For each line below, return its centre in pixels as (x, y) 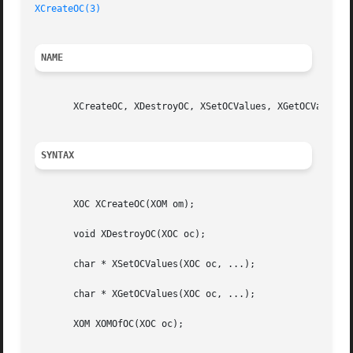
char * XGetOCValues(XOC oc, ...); (145, 294)
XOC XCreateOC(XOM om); (115, 204)
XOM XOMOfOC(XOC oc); (110, 324)
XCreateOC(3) (68, 9)
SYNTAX (58, 156)
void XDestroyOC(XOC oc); (121, 234)
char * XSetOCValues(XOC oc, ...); (145, 264)
